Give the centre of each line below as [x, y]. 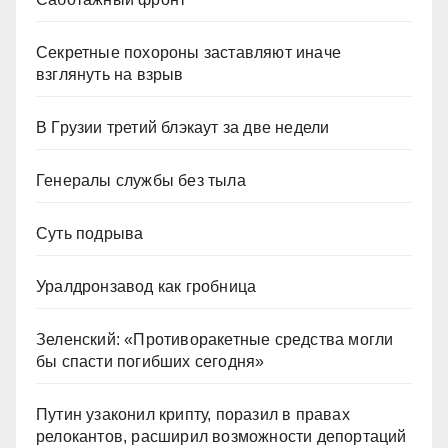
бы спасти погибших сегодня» [150, 361]
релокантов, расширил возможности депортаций [221, 436]
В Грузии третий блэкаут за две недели [183, 127]
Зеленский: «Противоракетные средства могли [215, 339]
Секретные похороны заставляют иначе [188, 52]
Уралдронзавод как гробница [146, 286]
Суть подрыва [90, 233]
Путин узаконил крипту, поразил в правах [193, 414]
